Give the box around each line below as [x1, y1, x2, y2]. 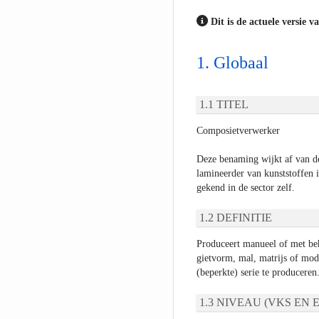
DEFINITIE [216, 211, 272, 224]
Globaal [213, 53, 268, 73]
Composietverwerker [196, 125, 280, 137]
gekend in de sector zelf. [196, 182, 295, 194]
